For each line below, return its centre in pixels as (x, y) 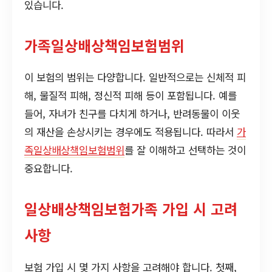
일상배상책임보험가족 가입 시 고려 (131, 209)
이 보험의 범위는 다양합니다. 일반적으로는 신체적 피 (135, 77)
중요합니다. (49, 168)
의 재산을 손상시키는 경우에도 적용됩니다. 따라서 (131, 132)
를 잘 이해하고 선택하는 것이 (185, 150)
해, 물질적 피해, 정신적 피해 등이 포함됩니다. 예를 (131, 96)
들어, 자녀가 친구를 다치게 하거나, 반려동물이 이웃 (132, 114)
